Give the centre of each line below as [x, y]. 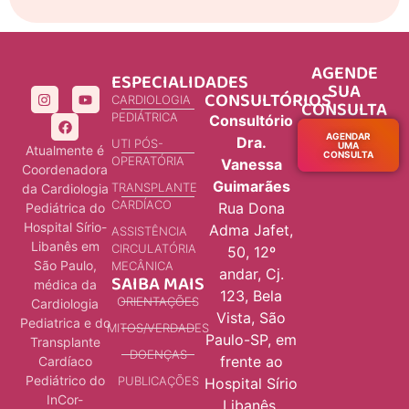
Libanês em [65, 246]
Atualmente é [65, 151]
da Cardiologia [65, 189]
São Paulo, [65, 266]
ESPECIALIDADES [180, 83]
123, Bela [251, 296]
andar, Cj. [251, 274]
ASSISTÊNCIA [149, 231]
